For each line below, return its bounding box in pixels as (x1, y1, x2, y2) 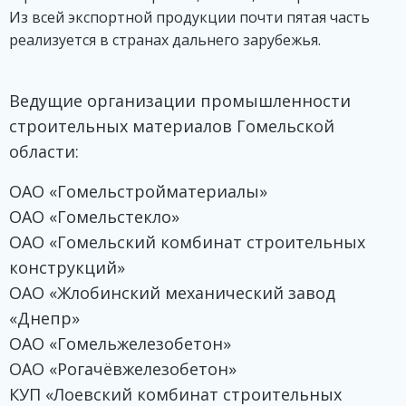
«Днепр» (9, 307, 80, 330)
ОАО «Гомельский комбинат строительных (9, 231, 365, 254)
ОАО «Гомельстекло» (9, 206, 179, 228)
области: (9, 140, 79, 163)
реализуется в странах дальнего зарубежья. (9, 30, 321, 51)
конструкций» (9, 256, 125, 279)
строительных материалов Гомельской (9, 115, 334, 138)
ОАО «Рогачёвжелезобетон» (9, 358, 237, 381)
